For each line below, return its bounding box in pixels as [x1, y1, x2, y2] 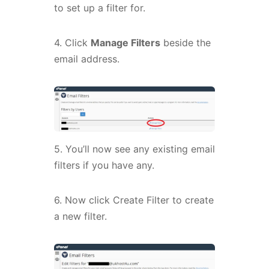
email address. [53, 53, 119, 65]
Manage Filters [90, 37, 160, 49]
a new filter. [53, 210, 107, 222]
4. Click [53, 37, 91, 49]
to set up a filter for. [53, 2, 145, 14]
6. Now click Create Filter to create [53, 193, 214, 206]
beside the [160, 37, 211, 49]
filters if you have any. [53, 159, 154, 171]
